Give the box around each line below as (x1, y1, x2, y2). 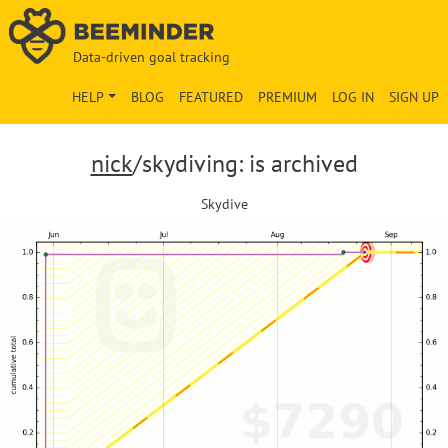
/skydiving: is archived (132, 148, 358, 179)
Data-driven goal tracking (72, 48, 230, 66)
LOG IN (332, 88, 375, 106)
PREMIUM (258, 88, 318, 106)
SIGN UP (389, 88, 440, 106)
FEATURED (179, 88, 244, 106)
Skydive (200, 195, 248, 213)
